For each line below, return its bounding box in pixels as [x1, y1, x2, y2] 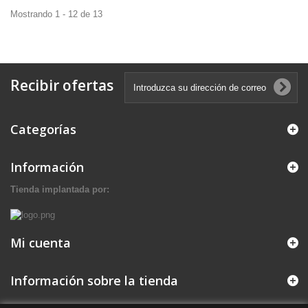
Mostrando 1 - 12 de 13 [10, 9, 102, 20]
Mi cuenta [10, 234, 71, 251]
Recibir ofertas [10, 76, 113, 96]
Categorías [10, 121, 76, 138]
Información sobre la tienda [10, 272, 178, 289]
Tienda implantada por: [10, 184, 109, 195]
